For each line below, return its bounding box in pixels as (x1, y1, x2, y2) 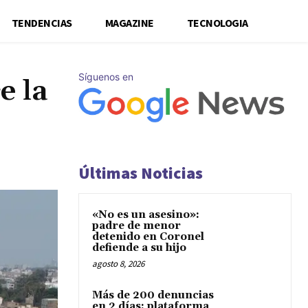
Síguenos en (78, 70, 133, 82)
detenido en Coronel (92, 230, 204, 243)
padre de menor (92, 219, 181, 232)
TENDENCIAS (11, 15, 72, 30)
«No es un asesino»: (92, 208, 199, 221)
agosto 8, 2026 (92, 258, 144, 269)
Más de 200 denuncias (92, 289, 214, 302)
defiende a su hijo (92, 241, 186, 254)
